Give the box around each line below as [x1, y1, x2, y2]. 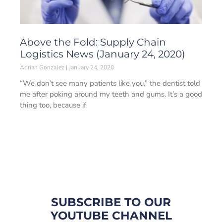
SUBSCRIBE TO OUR [51, 195, 171, 209]
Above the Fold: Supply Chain [20, 36, 166, 48]
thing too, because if [20, 100, 86, 110]
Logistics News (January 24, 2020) [20, 48, 185, 60]
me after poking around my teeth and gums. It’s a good [20, 89, 202, 99]
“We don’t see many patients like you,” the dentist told [20, 78, 200, 88]
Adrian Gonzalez [20, 63, 66, 71]
